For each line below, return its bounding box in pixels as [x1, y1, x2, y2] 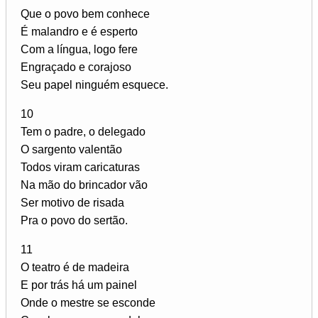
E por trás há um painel [21, 278, 137, 291]
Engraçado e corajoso [21, 60, 131, 73]
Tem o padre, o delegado [21, 125, 146, 138]
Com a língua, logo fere [21, 43, 138, 55]
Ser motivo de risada [21, 196, 124, 209]
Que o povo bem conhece [21, 7, 150, 20]
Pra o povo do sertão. [21, 214, 128, 226]
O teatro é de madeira [21, 261, 129, 273]
